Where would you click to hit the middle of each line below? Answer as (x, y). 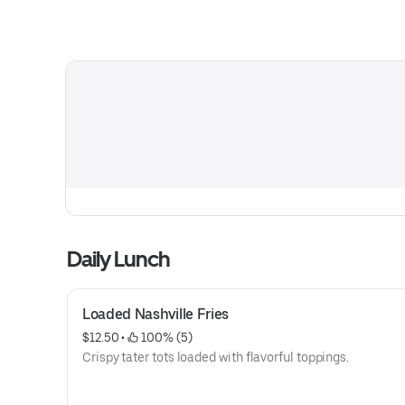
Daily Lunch (119, 259)
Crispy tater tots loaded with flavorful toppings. (216, 357)
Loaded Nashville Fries (155, 314)
